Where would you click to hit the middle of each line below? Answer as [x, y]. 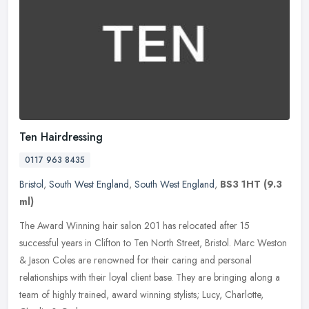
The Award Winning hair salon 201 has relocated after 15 [134, 225]
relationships [43, 277]
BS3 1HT [240, 184]
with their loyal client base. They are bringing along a [175, 277]
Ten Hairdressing [61, 137]
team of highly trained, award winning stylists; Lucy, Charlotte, [141, 294]
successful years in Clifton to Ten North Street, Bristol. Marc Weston [153, 242]
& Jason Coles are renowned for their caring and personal [136, 260]
